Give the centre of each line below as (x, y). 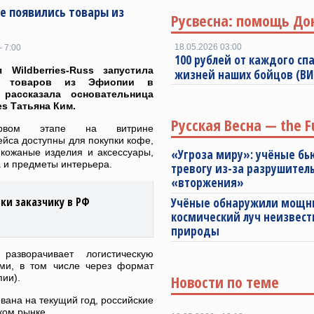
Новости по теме (225, 282)
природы (195, 231)
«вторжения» (207, 183)
